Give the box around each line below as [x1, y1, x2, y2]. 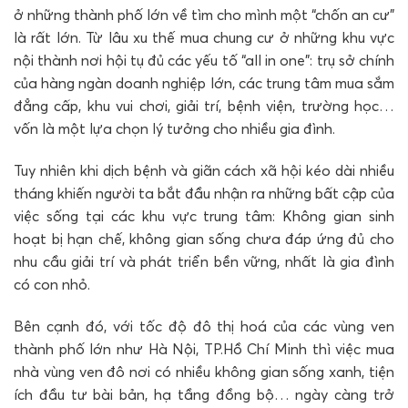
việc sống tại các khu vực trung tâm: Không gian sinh [14, 206, 394, 225]
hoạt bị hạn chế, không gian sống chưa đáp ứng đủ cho [14, 229, 394, 248]
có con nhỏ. [14, 274, 94, 293]
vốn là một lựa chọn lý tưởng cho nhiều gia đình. [14, 119, 335, 138]
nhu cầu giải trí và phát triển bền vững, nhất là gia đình [14, 251, 394, 270]
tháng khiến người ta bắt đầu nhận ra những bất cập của [14, 183, 394, 202]
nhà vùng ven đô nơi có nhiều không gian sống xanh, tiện [14, 362, 394, 381]
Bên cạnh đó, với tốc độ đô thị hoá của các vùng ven [14, 316, 394, 335]
